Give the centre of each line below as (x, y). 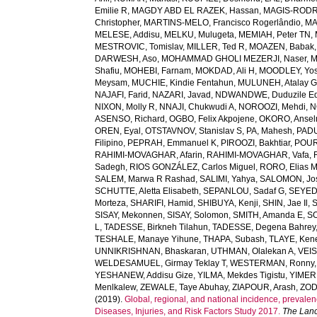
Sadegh (110, 167)
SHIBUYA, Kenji (228, 203)
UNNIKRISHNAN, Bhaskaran (151, 251)
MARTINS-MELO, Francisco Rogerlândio (223, 23)
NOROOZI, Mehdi (272, 107)
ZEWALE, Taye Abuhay (184, 287)
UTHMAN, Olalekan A (253, 251)
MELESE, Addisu (128, 35)
